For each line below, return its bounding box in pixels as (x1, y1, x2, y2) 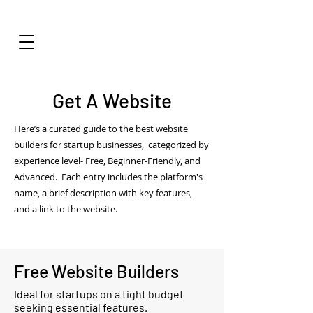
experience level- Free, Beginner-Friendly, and (14, 154, 201, 167)
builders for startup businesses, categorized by (14, 138, 209, 151)
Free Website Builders (14, 261, 182, 282)
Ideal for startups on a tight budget (14, 287, 184, 300)
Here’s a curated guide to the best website (14, 122, 188, 135)
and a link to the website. (14, 203, 119, 215)
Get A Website (52, 89, 172, 112)
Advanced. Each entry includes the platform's (14, 170, 203, 183)
